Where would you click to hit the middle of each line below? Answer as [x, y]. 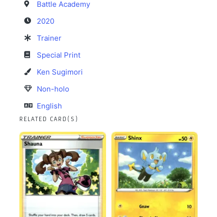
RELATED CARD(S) [49, 119]
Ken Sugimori [60, 72]
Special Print [59, 55]
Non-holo [53, 89]
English [49, 106]
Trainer [49, 38]
